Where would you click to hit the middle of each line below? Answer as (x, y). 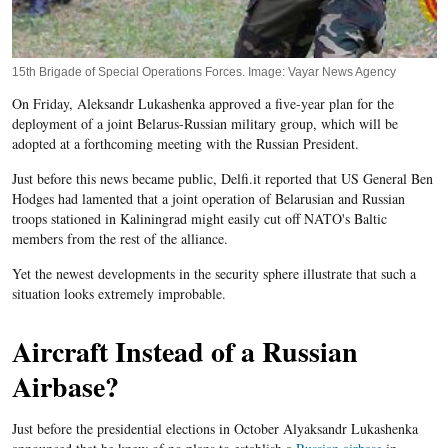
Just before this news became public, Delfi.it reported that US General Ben (222, 178)
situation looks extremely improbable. (118, 293)
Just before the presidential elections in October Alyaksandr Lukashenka (214, 428)
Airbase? (65, 386)
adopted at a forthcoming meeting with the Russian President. (185, 143)
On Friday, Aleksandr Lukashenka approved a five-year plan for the (202, 103)
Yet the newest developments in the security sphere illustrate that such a (213, 273)
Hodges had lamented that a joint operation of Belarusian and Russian (208, 198)
